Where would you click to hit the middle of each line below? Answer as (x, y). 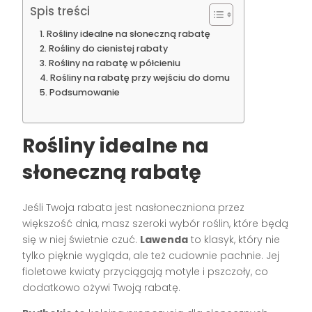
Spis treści (60, 11)
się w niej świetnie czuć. (81, 240)
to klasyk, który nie (234, 240)
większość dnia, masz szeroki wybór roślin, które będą (156, 224)
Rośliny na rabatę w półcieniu (114, 63)
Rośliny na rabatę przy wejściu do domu (140, 78)
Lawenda (164, 240)
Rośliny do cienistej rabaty (108, 49)
